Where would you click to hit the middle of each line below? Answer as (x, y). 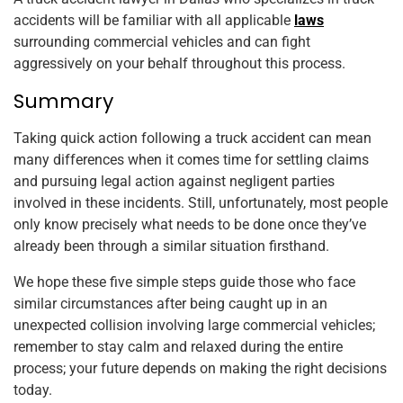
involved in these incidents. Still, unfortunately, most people (201, 203)
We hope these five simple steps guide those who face (184, 282)
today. (33, 390)
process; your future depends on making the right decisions (200, 369)
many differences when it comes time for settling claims (191, 160)
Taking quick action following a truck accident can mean (193, 139)
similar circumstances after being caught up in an (170, 304)
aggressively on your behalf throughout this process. (179, 64)
